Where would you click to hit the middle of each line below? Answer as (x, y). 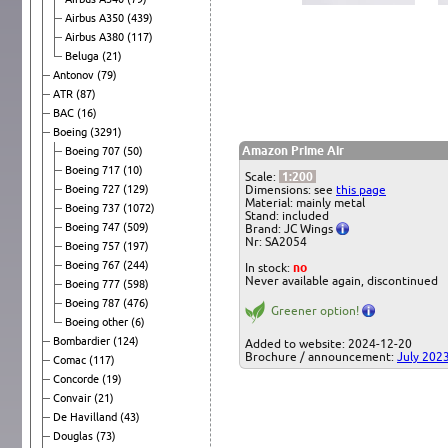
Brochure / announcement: (321, 356)
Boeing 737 (94, 207)
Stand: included (287, 215)
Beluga (83, 55)
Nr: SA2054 (276, 241)
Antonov (75, 74)
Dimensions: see (290, 189)
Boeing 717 (94, 169)
